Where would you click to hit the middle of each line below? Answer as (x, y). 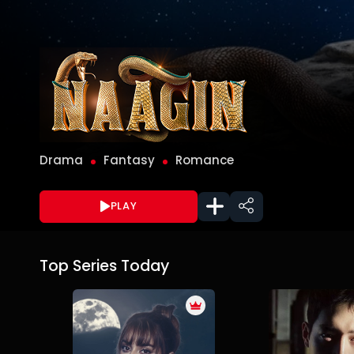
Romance (205, 160)
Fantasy (129, 160)
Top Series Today (104, 265)
